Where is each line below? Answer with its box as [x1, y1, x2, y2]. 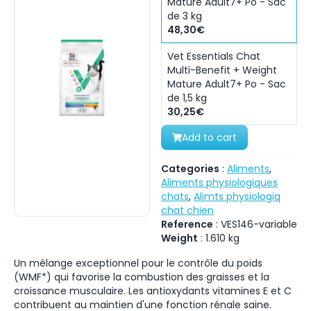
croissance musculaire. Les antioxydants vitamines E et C [14, 284, 292, 298]
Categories [161, 162, 219, 176]
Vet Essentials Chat [167, 49, 260, 63]
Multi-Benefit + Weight [167, 63, 277, 77]
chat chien [161, 203, 214, 217]
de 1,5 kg [167, 91, 207, 105]
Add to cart [182, 131, 237, 144]
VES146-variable [221, 217, 297, 231]
